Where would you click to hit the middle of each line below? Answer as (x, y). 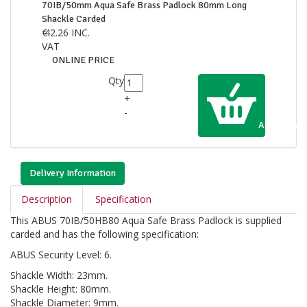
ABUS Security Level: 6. (61, 255)
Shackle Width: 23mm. (59, 275)
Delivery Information (73, 173)
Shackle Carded (74, 19)
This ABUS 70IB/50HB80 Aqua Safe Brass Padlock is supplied (146, 221)
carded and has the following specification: (105, 234)
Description (47, 199)
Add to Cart (282, 125)
